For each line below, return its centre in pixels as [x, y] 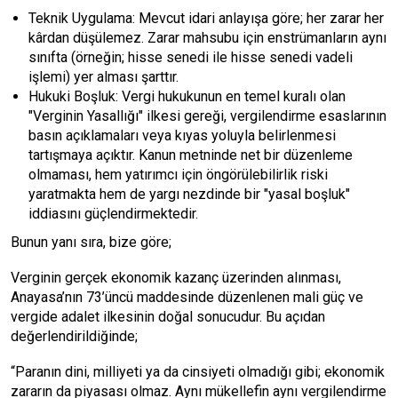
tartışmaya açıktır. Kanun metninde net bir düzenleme [191, 155]
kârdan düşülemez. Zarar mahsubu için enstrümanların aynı [207, 38]
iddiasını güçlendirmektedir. [113, 214]
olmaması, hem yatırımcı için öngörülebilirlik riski [178, 175]
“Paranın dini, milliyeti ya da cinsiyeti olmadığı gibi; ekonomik [198, 372]
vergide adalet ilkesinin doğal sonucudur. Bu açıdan [168, 317]
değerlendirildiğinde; [74, 336]
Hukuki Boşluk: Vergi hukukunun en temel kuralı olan [187, 96]
